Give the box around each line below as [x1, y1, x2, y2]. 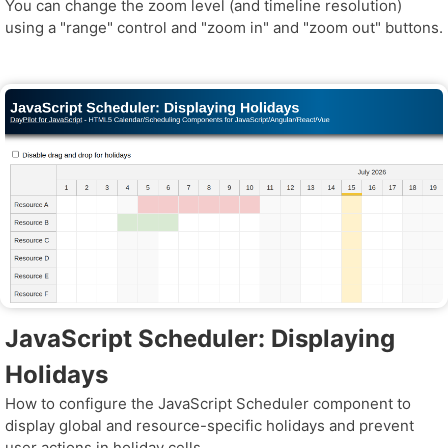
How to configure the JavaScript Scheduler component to [5, 393, 411, 413]
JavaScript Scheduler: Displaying [5, 323, 395, 353]
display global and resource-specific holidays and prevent [5, 415, 414, 435]
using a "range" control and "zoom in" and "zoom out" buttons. [5, 17, 443, 37]
